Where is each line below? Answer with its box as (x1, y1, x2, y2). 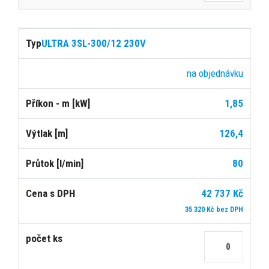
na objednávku (187, 67, 243, 79)
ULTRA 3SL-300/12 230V (41, 37, 146, 49)
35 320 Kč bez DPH (185, 205, 243, 214)
